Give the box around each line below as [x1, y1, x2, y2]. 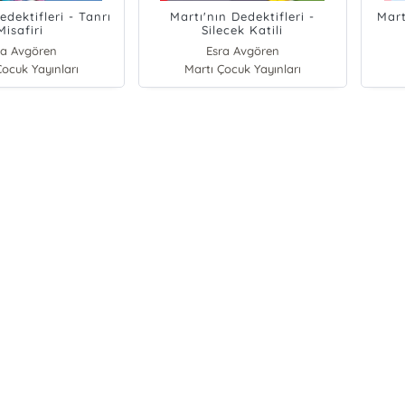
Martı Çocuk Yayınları [184, 61, 301, 76]
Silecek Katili [202, 23, 284, 37]
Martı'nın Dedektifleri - [170, 9, 316, 24]
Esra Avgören [205, 43, 279, 58]
